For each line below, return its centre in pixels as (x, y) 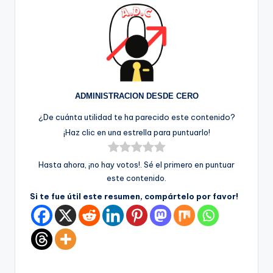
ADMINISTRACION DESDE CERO (136, 96)
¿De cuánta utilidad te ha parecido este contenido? (136, 117)
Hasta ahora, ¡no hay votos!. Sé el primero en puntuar (136, 165)
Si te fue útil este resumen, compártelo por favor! (134, 197)
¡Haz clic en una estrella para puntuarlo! (136, 132)
